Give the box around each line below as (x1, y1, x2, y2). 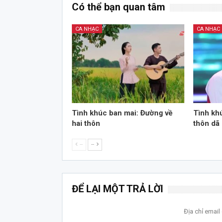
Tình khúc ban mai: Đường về (71, 109, 172, 118)
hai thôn (71, 119, 100, 128)
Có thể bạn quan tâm (71, 1, 165, 13)
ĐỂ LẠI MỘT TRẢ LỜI (71, 183, 163, 195)
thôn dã (193, 119, 220, 128)
